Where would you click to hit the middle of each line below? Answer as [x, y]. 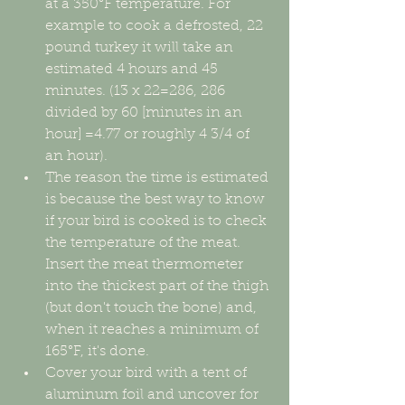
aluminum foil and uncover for [154, 396]
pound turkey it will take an [141, 48]
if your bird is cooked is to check [158, 222]
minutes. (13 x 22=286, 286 [137, 92]
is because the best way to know [157, 200]
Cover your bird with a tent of [148, 374]
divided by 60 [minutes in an [146, 113]
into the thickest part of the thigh [159, 287]
